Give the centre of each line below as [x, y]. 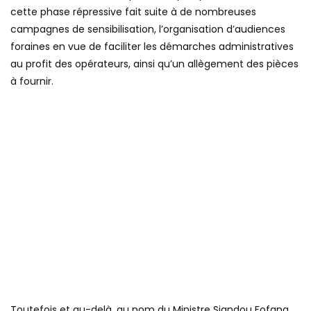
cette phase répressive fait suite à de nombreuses [133, 11]
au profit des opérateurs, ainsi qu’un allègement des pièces [154, 64]
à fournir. [32, 81]
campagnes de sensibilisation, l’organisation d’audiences [148, 29]
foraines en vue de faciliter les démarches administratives [152, 46]
